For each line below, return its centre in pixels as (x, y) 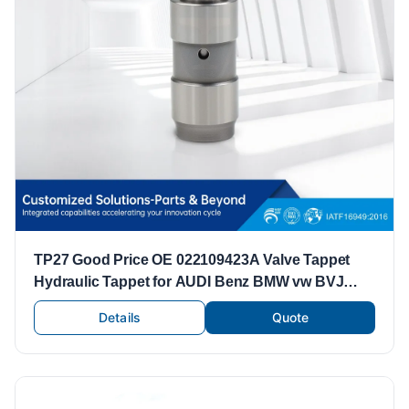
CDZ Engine (75, 304)
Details (120, 317)
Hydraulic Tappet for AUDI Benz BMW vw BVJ (189, 282)
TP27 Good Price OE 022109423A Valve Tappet (192, 260)
